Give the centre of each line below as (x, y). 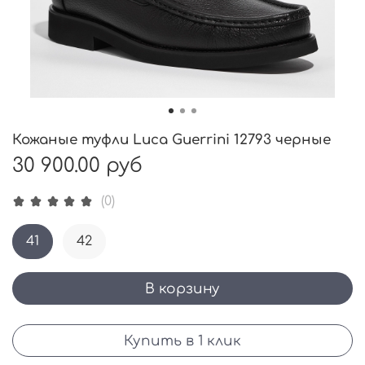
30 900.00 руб (77, 165)
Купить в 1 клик (182, 341)
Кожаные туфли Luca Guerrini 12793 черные (172, 139)
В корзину (182, 288)
